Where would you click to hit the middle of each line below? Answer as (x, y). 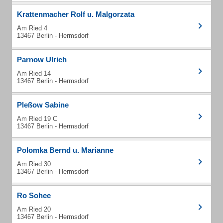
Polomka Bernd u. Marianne (65, 150)
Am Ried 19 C (37, 119)
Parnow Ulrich (42, 59)
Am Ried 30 (34, 164)
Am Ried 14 (34, 73)
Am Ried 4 (32, 28)
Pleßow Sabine (43, 105)
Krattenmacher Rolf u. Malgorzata (76, 14)
